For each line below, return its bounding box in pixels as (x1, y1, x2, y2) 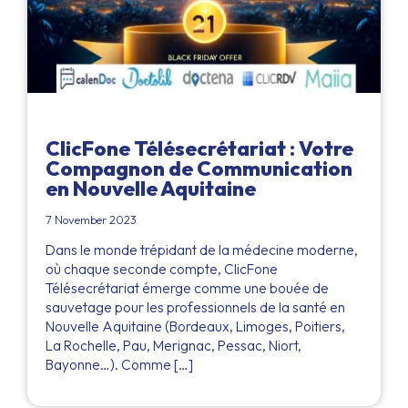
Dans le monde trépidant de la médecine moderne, (46, 240, 358, 259)
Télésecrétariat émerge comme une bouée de (46, 279, 329, 297)
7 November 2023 (46, 211, 137, 227)
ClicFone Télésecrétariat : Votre (46, 135, 353, 161)
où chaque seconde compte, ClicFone (46, 260, 278, 278)
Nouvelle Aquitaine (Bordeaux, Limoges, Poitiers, (46, 317, 345, 335)
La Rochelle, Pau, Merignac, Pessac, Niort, (46, 336, 301, 354)
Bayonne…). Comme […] (46, 355, 193, 373)
